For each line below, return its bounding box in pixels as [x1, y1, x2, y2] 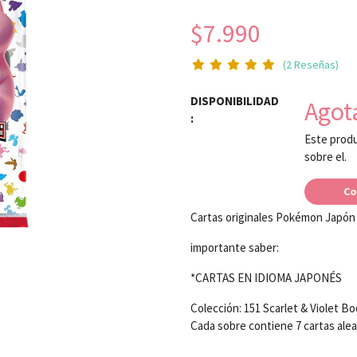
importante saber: [190, 240, 279, 255]
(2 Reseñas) [282, 57, 339, 72]
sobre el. [304, 149, 347, 164]
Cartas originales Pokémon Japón [190, 210, 355, 225]
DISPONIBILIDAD [190, 93, 279, 108]
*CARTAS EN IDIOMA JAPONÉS [190, 270, 342, 285]
